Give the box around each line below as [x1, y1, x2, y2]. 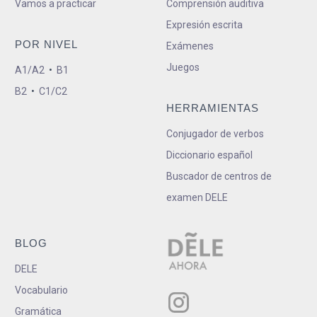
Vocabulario [15, 284, 68, 296]
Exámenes [166, 40, 214, 52]
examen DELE [166, 192, 228, 204]
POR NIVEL [15, 38, 78, 51]
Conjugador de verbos [166, 128, 264, 140]
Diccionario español [166, 149, 253, 161]
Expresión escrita [166, 19, 243, 31]
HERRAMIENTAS [166, 102, 259, 115]
